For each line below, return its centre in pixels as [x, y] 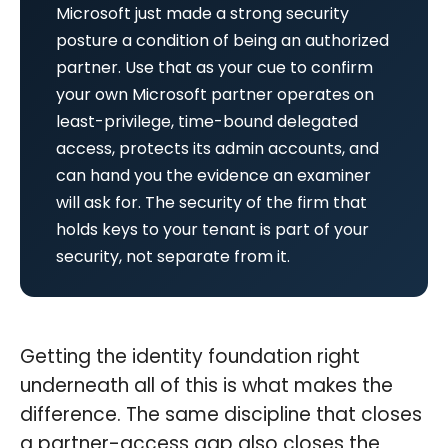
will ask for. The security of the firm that [211, 202]
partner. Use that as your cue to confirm [214, 67]
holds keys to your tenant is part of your [212, 229]
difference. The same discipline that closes [221, 414]
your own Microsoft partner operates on [215, 94]
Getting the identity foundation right [190, 356]
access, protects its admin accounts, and [217, 148]
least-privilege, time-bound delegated [207, 121]
